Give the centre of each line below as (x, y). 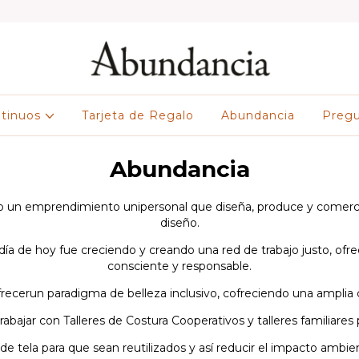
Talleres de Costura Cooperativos (155, 321)
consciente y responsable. (179, 266)
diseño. (179, 223)
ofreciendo (259, 293)
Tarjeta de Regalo (138, 115)
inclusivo (194, 293)
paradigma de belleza (105, 293)
